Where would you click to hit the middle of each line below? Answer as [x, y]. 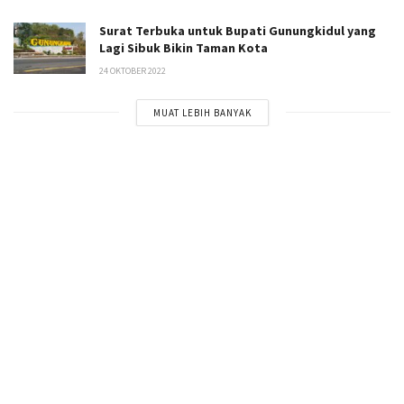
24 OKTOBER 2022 [133, 70]
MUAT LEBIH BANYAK [202, 112]
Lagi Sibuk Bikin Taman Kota [184, 47]
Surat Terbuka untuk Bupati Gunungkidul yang [238, 30]
